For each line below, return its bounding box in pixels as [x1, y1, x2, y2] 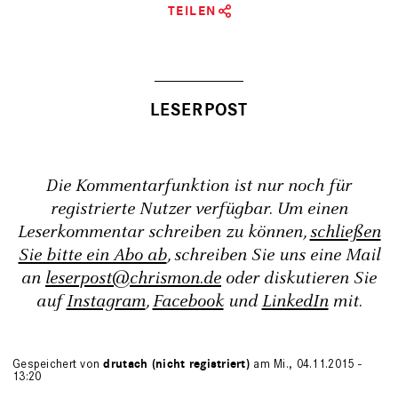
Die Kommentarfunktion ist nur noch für [46, 174, 352, 199]
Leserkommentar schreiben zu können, [17, 220, 310, 245]
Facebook [152, 290, 224, 314]
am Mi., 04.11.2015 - [250, 356, 362, 372]
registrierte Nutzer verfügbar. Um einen [50, 197, 348, 222]
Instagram [66, 290, 146, 314]
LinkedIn [261, 290, 329, 314]
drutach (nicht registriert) [103, 356, 251, 372]
